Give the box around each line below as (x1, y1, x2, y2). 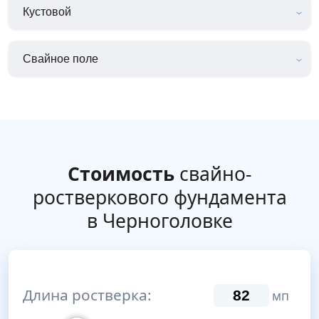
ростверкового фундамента (32, 184, 287, 210)
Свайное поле (23, 52, 98, 65)
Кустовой (23, 5, 71, 18)
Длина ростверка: (23, 285, 152, 305)
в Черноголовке (86, 207, 233, 234)
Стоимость (67, 160, 174, 187)
